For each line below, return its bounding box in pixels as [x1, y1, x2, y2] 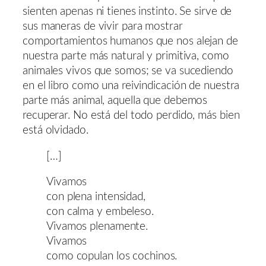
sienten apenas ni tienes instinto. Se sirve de [23, 6, 232, 18]
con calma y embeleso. [46, 206, 154, 218]
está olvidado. [23, 125, 88, 137]
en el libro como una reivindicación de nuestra [23, 80, 240, 92]
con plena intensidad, [46, 191, 145, 203]
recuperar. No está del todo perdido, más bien [23, 110, 240, 122]
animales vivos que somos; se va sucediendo [23, 65, 233, 77]
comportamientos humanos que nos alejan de [23, 36, 238, 47]
